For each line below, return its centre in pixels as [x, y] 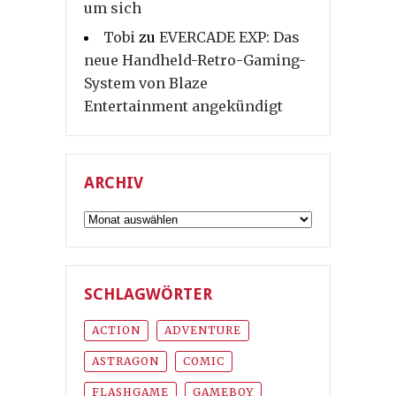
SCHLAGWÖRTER [148, 294]
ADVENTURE [203, 331]
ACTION [116, 331]
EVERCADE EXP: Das [229, 38]
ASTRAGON [126, 362]
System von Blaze [146, 84]
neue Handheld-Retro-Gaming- [195, 61]
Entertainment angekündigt [183, 107]
